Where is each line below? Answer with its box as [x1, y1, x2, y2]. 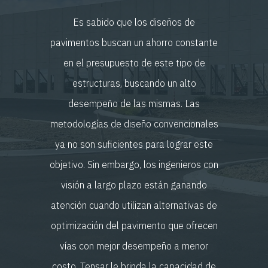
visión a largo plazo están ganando [61, 178, 207, 191]
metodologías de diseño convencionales [50, 117, 218, 130]
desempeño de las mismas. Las [68, 97, 200, 109]
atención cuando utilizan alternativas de [51, 199, 217, 211]
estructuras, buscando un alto [72, 77, 196, 89]
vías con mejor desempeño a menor [60, 239, 208, 252]
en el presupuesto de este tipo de [63, 56, 205, 69]
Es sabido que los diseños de [73, 16, 195, 28]
